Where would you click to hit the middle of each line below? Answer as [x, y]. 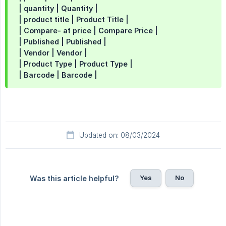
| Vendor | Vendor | [53, 53]
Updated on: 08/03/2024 [120, 135]
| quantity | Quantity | [58, 9]
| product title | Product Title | [74, 20]
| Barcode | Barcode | [58, 75]
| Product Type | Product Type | [76, 64]
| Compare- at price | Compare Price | [88, 31]
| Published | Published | [63, 42]
